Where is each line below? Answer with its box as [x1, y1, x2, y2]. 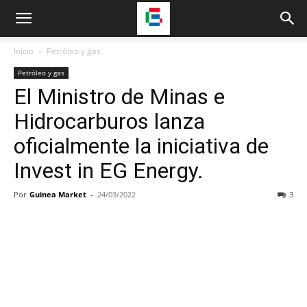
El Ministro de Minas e [14, 84, 225, 110]
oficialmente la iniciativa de [14, 133, 269, 159]
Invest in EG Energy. [14, 158, 204, 184]
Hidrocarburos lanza [14, 108, 205, 134]
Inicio [14, 45, 34, 57]
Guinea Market [29, 189, 86, 199]
